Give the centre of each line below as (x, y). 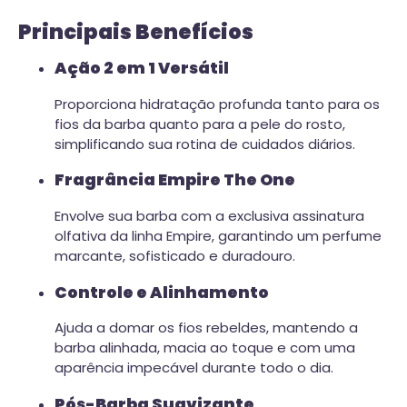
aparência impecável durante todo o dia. (194, 368)
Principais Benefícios (136, 31)
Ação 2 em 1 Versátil (142, 69)
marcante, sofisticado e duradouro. (175, 255)
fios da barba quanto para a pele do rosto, (200, 124)
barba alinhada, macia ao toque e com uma (205, 348)
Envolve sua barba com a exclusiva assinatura (209, 215)
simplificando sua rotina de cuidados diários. (205, 144)
